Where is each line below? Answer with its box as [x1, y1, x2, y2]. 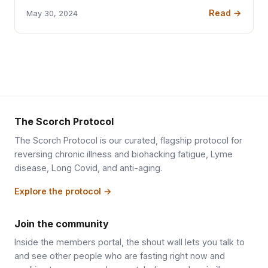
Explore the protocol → [14, 185, 112, 196]
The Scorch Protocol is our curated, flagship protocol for [14, 135, 242, 145]
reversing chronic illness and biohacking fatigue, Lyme [14, 148, 233, 159]
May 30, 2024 [26, 8, 78, 18]
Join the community [14, 217, 109, 230]
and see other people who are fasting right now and [14, 251, 225, 261]
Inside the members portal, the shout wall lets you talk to [14, 237, 245, 248]
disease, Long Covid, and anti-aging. [14, 162, 162, 173]
